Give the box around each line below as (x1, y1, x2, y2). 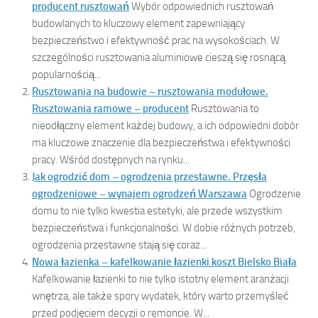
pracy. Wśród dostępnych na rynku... (32, 153, 190, 167)
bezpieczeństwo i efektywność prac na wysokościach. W (32, 34, 280, 48)
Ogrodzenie (249, 187, 301, 201)
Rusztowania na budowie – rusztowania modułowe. (32, 85, 268, 99)
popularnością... (32, 68, 101, 82)
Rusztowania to (191, 102, 259, 116)
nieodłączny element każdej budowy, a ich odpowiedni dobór (32, 119, 299, 133)
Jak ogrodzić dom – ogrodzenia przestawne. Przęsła (32, 170, 267, 184)
